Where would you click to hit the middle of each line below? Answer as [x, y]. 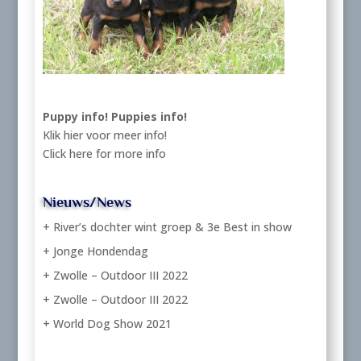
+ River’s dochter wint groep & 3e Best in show [167, 227]
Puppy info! [75, 116]
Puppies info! [149, 116]
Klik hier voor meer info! [104, 135]
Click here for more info [104, 153]
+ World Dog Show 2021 [107, 324]
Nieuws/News [87, 203]
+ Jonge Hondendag [95, 251]
